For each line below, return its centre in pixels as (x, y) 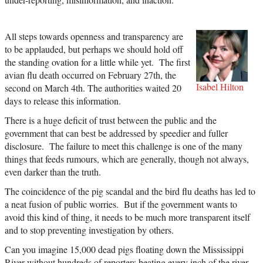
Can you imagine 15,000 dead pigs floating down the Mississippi (124, 249)
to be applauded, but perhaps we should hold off (94, 49)
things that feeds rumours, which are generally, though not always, (127, 159)
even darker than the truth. (55, 171)
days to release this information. (65, 100)
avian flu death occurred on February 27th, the (90, 75)
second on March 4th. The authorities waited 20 (93, 87)
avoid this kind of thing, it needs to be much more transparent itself (127, 217)
